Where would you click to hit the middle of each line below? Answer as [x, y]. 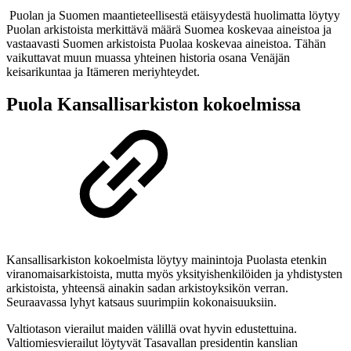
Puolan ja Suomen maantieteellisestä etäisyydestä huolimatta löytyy [173, 15]
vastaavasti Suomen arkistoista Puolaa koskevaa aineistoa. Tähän [166, 43]
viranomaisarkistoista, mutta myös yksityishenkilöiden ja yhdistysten [174, 274]
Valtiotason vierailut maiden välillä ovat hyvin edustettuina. [152, 329]
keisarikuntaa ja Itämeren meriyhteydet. [103, 71]
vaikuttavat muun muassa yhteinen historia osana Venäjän [148, 57]
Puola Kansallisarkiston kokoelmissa [154, 105]
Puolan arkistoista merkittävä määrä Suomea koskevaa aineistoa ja [169, 29]
